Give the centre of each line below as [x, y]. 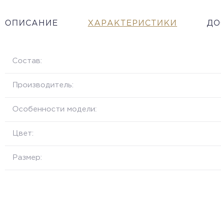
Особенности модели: [55, 109]
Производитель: [43, 85]
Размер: [27, 157]
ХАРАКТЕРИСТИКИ [132, 23]
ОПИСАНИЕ [32, 23]
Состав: [27, 61]
